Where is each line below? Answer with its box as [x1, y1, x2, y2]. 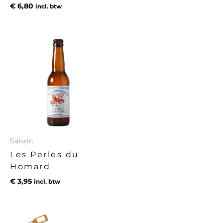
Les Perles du [10, 150, 79, 160]
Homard [10, 162, 50, 172]
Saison [10, 137, 33, 145]
